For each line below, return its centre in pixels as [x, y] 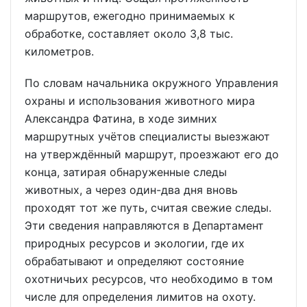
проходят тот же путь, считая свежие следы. [148, 208]
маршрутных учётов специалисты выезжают [147, 137]
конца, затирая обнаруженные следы [126, 172]
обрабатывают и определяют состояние [134, 261]
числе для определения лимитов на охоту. [140, 297]
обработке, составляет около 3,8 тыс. [129, 33]
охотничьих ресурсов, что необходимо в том [149, 279]
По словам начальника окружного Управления [151, 83]
